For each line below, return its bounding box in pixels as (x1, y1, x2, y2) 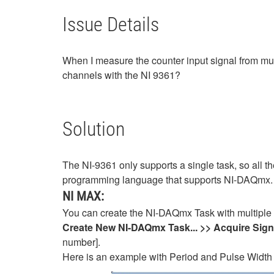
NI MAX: (62, 189, 107, 204)
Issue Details (62, 13, 159, 36)
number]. (62, 235, 100, 249)
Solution (62, 117, 125, 141)
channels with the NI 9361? (62, 68, 180, 82)
